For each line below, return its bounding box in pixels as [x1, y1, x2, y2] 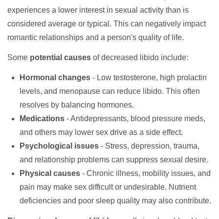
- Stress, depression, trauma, [99, 142, 199, 150]
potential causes [30, 53, 91, 62]
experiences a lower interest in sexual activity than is [7, 6, 189, 14]
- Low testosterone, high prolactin [90, 73, 207, 82]
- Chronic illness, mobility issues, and [80, 169, 211, 177]
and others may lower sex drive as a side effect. [20, 128, 183, 136]
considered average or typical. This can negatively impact [7, 20, 206, 28]
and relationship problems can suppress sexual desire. [20, 155, 208, 164]
